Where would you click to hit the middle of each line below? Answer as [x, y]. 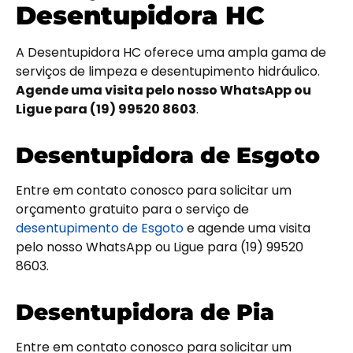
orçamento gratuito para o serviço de [132, 210]
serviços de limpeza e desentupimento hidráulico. [168, 72]
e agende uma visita [247, 229]
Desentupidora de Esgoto [168, 156]
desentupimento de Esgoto [100, 229]
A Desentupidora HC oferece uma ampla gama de [171, 53]
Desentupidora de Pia [145, 312]
